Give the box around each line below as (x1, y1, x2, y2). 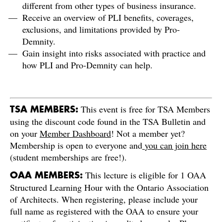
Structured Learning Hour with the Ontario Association (10, 181, 209, 193)
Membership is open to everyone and (10, 139, 142, 151)
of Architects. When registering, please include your (10, 193, 198, 205)
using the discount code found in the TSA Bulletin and (10, 115, 206, 127)
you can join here (145, 139, 207, 151)
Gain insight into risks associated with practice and (22, 47, 206, 59)
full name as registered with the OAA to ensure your (10, 205, 198, 217)
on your (10, 127, 40, 139)
